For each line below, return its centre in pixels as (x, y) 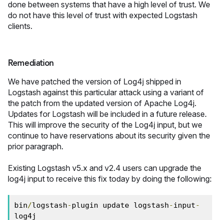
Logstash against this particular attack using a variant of (106, 92)
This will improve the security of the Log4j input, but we (105, 125)
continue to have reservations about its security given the (109, 136)
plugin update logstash (120, 205)
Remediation (31, 63)
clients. (20, 26)
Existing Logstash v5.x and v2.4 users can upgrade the (105, 168)
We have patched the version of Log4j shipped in (95, 82)
